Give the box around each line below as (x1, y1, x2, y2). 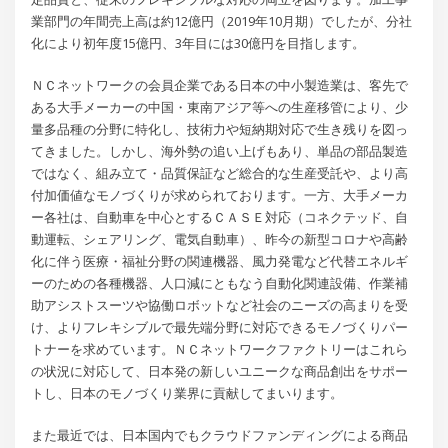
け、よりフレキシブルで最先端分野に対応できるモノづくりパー (31, 318, 409, 337)
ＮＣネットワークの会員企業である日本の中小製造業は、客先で (31, 76, 409, 95)
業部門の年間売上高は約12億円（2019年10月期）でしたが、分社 (31, 11, 413, 30)
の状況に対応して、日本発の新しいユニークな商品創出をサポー (31, 362, 409, 381)
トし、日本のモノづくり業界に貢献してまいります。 (31, 384, 344, 403)
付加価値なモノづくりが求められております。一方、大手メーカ (31, 186, 409, 205)
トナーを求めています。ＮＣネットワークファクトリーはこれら (31, 340, 409, 359)
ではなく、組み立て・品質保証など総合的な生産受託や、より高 (31, 164, 409, 183)
